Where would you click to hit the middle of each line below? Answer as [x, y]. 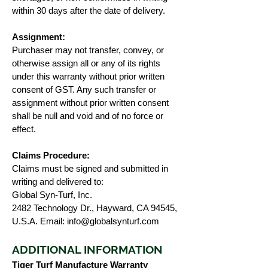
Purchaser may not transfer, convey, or [88, 50]
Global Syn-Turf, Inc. [52, 195]
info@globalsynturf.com [113, 221]
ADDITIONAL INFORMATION [87, 249]
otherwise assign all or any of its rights [86, 63]
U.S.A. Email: [39, 221]
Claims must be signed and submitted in [90, 168]
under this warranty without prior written [88, 76]
